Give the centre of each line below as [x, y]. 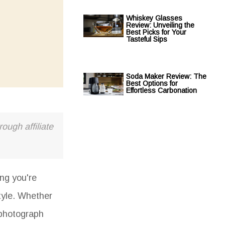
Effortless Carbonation [161, 90]
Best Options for [152, 83]
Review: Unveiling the [160, 25]
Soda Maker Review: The [166, 76]
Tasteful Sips [147, 39]
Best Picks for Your [156, 32]
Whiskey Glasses [154, 18]
